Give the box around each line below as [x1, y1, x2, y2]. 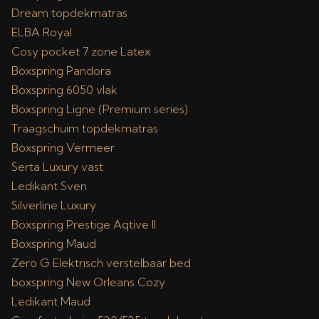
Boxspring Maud [11, 236, 96, 251]
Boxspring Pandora [11, 63, 111, 78]
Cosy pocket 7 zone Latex [11, 44, 150, 58]
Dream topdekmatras [11, 6, 127, 20]
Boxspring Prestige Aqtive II [11, 217, 156, 231]
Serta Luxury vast [11, 159, 103, 174]
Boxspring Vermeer [11, 140, 115, 155]
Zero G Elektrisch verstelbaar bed [11, 256, 191, 270]
